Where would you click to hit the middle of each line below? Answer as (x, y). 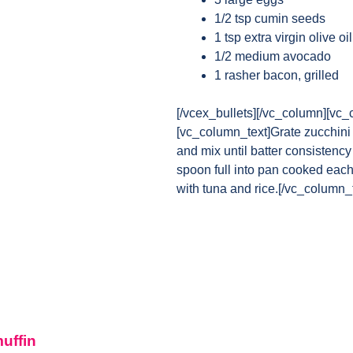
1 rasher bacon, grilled (277, 75)
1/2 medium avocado (273, 56)
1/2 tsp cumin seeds (270, 19)
